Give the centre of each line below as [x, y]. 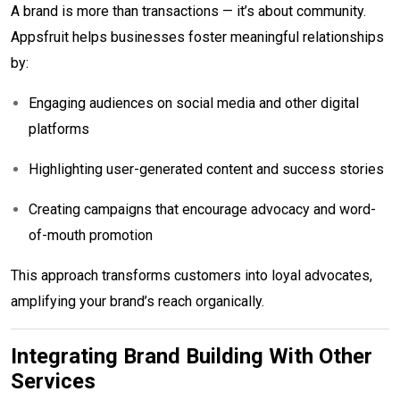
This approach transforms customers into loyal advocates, [192, 275]
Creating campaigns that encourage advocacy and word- [202, 209]
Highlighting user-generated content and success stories [206, 169]
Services [53, 381]
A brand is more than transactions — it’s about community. [188, 11]
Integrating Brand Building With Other [192, 356]
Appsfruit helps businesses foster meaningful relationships [197, 37]
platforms [59, 129]
